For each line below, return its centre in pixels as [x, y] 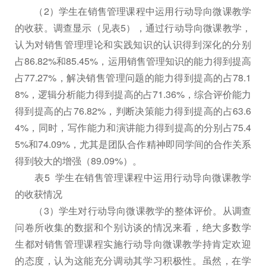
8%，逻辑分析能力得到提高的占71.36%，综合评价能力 [133, 94]
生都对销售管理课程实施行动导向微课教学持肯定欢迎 [133, 243]
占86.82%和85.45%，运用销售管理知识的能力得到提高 [133, 61]
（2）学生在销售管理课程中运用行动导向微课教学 [133, 11]
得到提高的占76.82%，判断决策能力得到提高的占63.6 [133, 110]
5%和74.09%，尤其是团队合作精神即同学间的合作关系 [133, 144]
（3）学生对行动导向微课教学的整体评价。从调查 [133, 210]
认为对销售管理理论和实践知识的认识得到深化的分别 [133, 44]
